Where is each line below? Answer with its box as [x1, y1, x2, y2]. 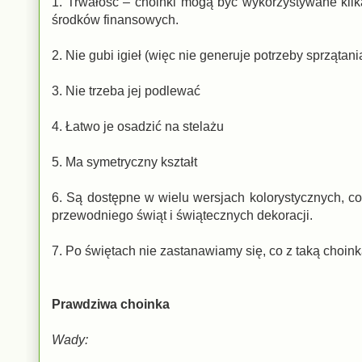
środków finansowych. [52, 12, 179, 27]
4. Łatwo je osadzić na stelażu [52, 119, 224, 133]
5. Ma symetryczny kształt [52, 154, 197, 169]
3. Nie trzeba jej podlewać [52, 83, 200, 98]
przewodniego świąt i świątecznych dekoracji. [52, 208, 313, 222]
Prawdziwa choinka [52, 297, 170, 311]
